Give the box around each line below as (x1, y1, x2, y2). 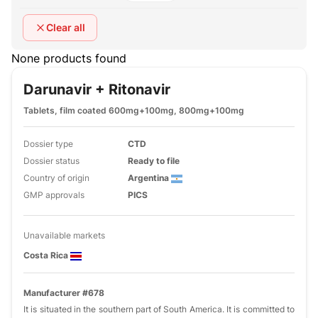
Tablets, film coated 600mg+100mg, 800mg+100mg (23, 105, 244, 116)
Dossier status (23, 155, 79, 166)
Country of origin (23, 172, 89, 183)
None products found (11, 51, 126, 65)
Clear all (46, 21, 85, 33)
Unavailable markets (23, 230, 105, 241)
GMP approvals (23, 190, 84, 200)
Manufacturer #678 (23, 287, 104, 298)
